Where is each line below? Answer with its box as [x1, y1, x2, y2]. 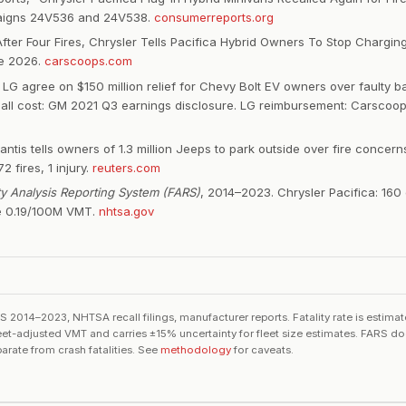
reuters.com [92, 159, 160, 175]
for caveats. [231, 343, 294, 356]
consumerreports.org [154, 9, 274, 24]
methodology [160, 343, 231, 356]
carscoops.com [44, 53, 132, 69]
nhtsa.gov [99, 204, 154, 219]
